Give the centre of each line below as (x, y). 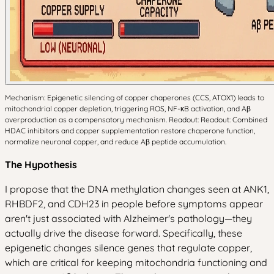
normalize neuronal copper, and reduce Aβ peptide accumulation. (116, 142)
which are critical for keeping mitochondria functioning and (136, 262)
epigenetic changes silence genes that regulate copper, (128, 248)
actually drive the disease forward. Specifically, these (124, 233)
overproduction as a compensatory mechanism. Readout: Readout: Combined (136, 120)
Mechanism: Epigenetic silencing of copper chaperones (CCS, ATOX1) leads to (135, 98)
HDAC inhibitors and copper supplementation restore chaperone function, (130, 131)
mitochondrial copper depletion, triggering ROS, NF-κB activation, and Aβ (128, 109)
